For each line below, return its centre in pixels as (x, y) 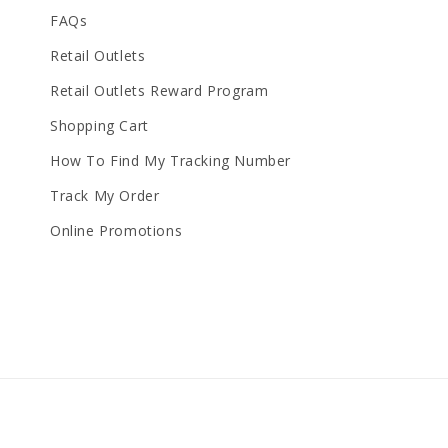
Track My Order (105, 195)
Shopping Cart (99, 125)
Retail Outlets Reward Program (159, 90)
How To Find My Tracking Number (170, 160)
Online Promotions (116, 230)
